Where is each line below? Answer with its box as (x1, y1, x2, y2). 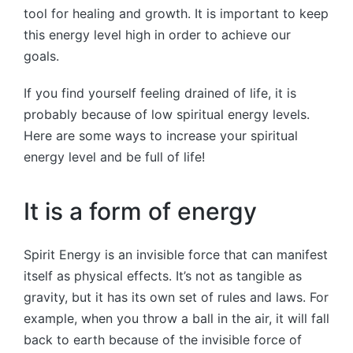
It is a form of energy (24, 197, 257, 226)
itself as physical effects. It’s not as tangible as (24, 267, 302, 284)
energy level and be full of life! (24, 148, 205, 165)
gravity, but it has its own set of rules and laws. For (24, 288, 329, 305)
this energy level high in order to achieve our (24, 26, 291, 43)
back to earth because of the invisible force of (24, 331, 302, 347)
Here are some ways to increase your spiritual (24, 127, 298, 143)
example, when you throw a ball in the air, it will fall (24, 310, 329, 326)
